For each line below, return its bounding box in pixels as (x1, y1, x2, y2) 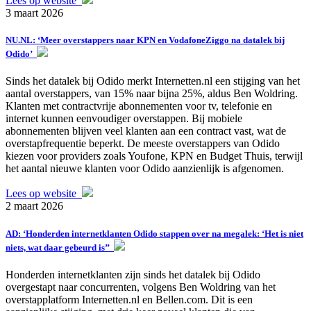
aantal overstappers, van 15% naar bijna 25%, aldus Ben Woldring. (6, 87, 298, 100)
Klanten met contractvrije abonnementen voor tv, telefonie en (6, 100, 272, 112)
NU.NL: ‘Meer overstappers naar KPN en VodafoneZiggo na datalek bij (6, 35, 285, 46)
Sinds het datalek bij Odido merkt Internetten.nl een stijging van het (6, 75, 300, 87)
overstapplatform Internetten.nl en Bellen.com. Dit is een (6, 293, 253, 305)
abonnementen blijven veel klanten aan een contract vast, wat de (6, 125, 286, 137)
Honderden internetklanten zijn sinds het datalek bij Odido (6, 268, 260, 280)
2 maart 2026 (6, 200, 63, 212)
